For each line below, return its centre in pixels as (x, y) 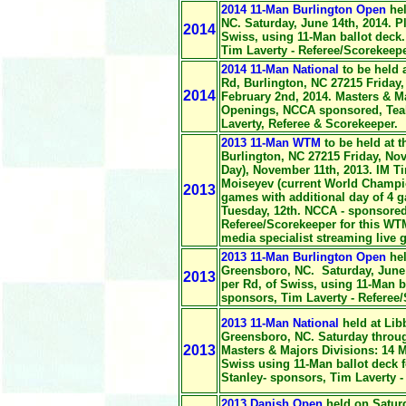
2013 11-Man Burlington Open (304, 257)
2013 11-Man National (280, 323)
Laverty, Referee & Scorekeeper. (309, 124)
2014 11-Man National (280, 69)
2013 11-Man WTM (271, 143)
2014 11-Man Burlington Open (304, 10)
